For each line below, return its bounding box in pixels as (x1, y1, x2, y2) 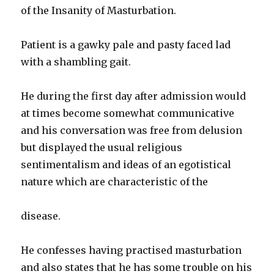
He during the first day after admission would (21, 90, 246, 103)
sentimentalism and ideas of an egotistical (21, 158, 232, 171)
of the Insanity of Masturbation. (21, 4, 177, 17)
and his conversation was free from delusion (21, 124, 243, 137)
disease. (21, 210, 61, 223)
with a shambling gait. (21, 56, 131, 68)
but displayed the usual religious (21, 141, 183, 154)
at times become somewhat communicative (21, 107, 235, 120)
